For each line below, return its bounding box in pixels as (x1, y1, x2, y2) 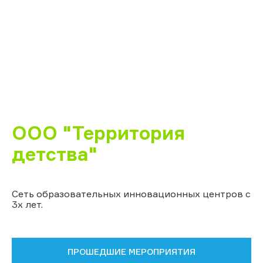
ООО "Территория (12, 121, 185, 144)
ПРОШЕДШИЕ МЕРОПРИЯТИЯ (68, 246, 195, 257)
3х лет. (12, 198, 43, 210)
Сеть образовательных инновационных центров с (12, 187, 251, 200)
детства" (12, 142, 97, 166)
